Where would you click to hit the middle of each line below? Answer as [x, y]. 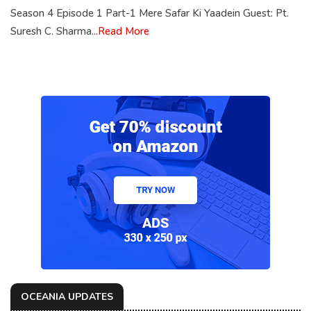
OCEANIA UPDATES [67, 297]
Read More [124, 32]
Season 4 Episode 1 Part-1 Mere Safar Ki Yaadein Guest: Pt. [150, 14]
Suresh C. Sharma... [54, 32]
